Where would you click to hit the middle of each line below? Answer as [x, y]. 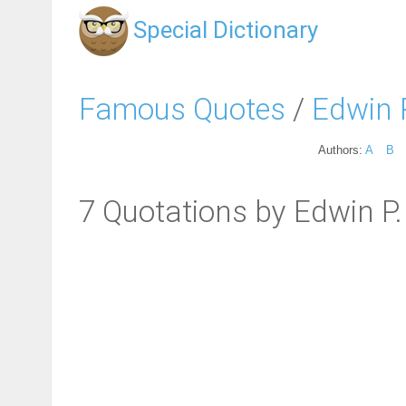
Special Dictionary [226, 30]
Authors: [342, 150]
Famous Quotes [182, 109]
